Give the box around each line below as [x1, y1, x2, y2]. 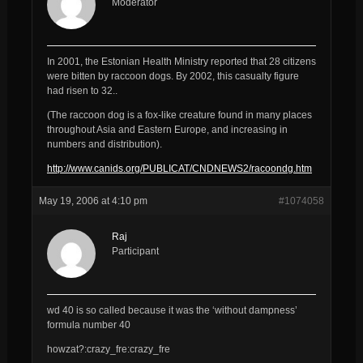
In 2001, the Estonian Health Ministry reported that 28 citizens [46, 55, 316, 67]
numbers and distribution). [46, 138, 162, 150]
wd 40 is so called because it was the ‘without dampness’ [46, 304, 297, 316]
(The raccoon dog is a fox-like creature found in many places [46, 109, 312, 121]
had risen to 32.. [46, 84, 117, 96]
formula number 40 [46, 318, 130, 331]
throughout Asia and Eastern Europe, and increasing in [46, 123, 288, 135]
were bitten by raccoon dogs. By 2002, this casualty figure [46, 70, 299, 82]
